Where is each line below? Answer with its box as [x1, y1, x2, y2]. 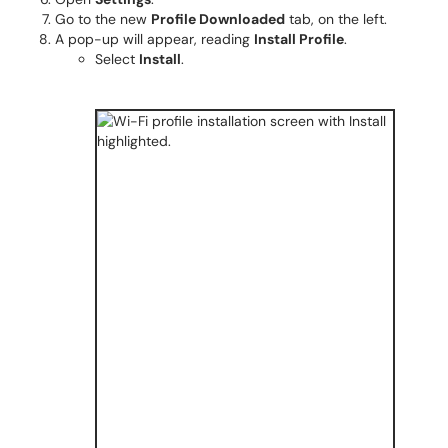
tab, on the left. [285, 10, 387, 28]
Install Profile [254, 30, 344, 48]
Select [95, 50, 139, 68]
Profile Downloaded [151, 10, 285, 28]
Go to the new [55, 10, 151, 28]
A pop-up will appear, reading [55, 30, 254, 48]
